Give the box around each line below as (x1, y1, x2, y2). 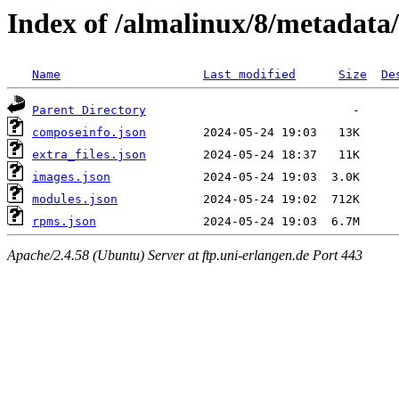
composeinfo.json (32, 126, 146, 140)
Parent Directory (32, 103, 146, 118)
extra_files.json (32, 148, 146, 162)
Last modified (203, 68, 296, 82)
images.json (32, 170, 110, 184)
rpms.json (32, 215, 96, 229)
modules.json (32, 192, 118, 207)
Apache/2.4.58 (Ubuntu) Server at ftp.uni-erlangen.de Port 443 (7, 247, 362, 263)
